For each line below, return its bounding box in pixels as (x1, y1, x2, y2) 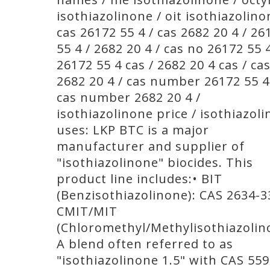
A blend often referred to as (57, 236, 233, 252)
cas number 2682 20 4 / (57, 89, 201, 105)
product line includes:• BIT (57, 171, 222, 187)
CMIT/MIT (57, 203, 118, 219)
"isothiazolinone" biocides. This (57, 154, 253, 171)
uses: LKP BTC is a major (57, 122, 209, 138)
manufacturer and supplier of (57, 138, 245, 154)
